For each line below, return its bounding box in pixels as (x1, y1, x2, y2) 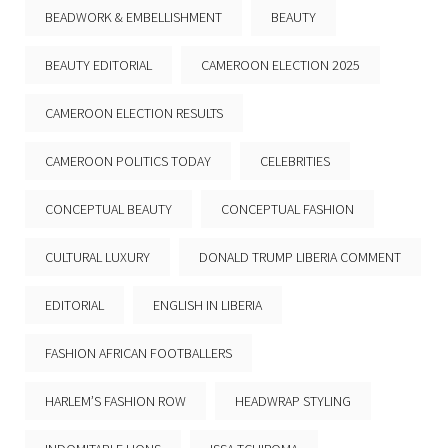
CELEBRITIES (260, 152, 330, 171)
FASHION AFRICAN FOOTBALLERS (45, 344, 232, 363)
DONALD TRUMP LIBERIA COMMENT (199, 248, 401, 267)
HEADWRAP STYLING (235, 392, 351, 411)
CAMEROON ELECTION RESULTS (45, 104, 223, 123)
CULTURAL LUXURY (45, 248, 150, 267)
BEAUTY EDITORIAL (45, 56, 152, 75)
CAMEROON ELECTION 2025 (201, 56, 360, 75)
